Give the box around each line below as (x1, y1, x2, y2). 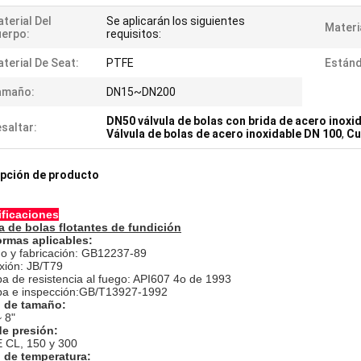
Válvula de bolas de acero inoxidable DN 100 (106, 127, 342, 140)
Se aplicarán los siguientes (106, 15, 245, 27)
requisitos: (106, 27, 161, 40)
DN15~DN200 (106, 85, 176, 98)
